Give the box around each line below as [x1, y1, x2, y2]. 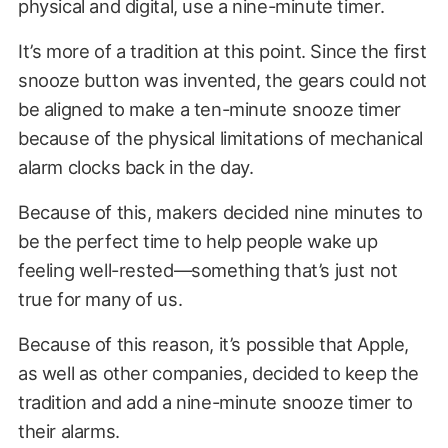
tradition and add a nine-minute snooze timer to [17, 390, 413, 413]
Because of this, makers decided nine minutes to [17, 200, 423, 223]
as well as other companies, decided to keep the [17, 361, 419, 384]
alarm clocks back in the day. [17, 155, 259, 178]
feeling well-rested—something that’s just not [17, 258, 398, 281]
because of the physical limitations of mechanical [17, 126, 423, 149]
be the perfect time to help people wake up [17, 229, 378, 252]
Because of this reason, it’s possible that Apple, [17, 332, 409, 355]
